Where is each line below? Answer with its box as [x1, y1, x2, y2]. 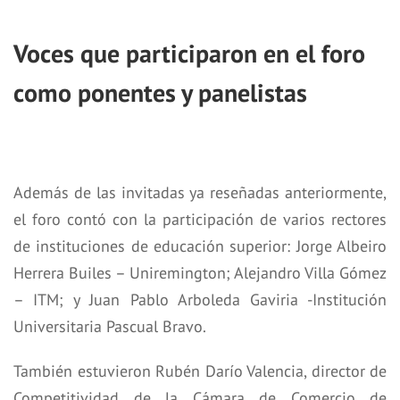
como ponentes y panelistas [13, 76, 307, 110]
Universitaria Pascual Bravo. [13, 316, 206, 337]
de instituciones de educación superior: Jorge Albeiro [13, 236, 387, 257]
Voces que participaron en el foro [13, 37, 365, 71]
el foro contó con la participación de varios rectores [13, 209, 387, 230]
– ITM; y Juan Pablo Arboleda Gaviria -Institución [13, 289, 387, 311]
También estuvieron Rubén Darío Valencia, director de [13, 361, 387, 382]
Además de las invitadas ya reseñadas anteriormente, [13, 182, 387, 204]
